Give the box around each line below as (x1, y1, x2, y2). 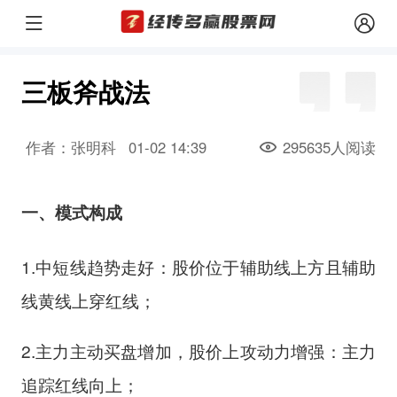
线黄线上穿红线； (20, 288, 156, 313)
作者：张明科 (25, 136, 116, 158)
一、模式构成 (20, 200, 122, 225)
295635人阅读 (283, 136, 377, 158)
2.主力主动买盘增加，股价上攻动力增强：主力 (20, 339, 377, 363)
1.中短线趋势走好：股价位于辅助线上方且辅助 (20, 254, 377, 279)
